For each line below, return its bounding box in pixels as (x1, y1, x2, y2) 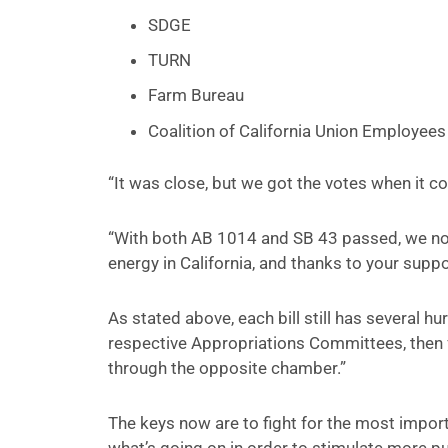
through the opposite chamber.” (107, 357, 346, 378)
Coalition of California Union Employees (147, 120, 446, 141)
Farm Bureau (147, 85, 244, 106)
